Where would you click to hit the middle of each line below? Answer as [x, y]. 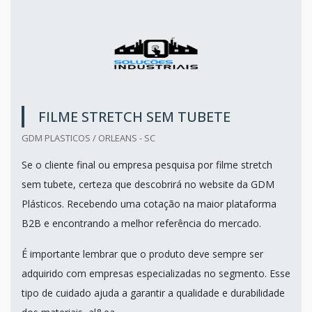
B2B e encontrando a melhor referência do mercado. [141, 223]
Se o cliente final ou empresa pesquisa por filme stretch [147, 164]
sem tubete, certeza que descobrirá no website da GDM [148, 184]
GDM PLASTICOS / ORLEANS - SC [88, 138]
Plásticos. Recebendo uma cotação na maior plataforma [149, 203]
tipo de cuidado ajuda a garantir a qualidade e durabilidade [153, 292]
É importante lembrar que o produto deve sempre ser [142, 253]
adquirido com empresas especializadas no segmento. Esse [156, 273]
